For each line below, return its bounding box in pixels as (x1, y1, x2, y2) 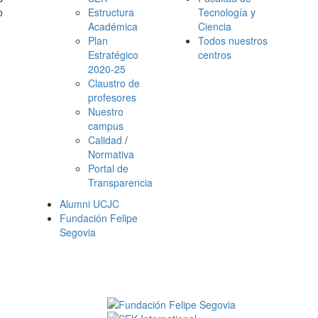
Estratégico (88, 48, 138, 62)
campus (88, 119, 124, 133)
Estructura (88, 5, 134, 19)
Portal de (88, 161, 128, 175)
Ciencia (198, 19, 231, 33)
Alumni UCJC (60, 197, 119, 211)
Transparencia (88, 175, 153, 190)
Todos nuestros (198, 33, 268, 48)
